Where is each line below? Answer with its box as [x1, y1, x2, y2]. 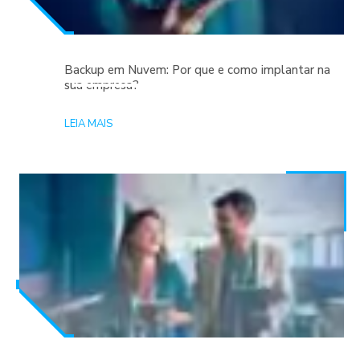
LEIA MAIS [64, 117, 112, 132]
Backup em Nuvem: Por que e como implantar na [64, 62, 330, 79]
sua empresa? [64, 77, 139, 94]
